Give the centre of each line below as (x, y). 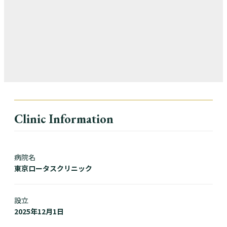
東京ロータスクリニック (53, 168)
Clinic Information (64, 119)
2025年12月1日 (39, 212)
